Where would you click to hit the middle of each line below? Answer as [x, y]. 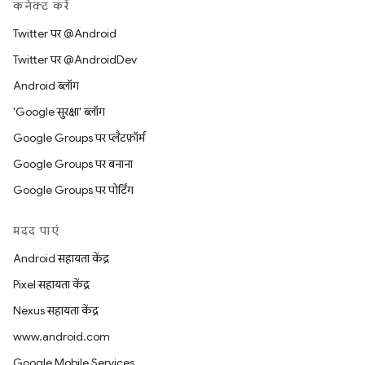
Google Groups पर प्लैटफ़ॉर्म [79, 138]
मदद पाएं [36, 231]
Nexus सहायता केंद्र [56, 310]
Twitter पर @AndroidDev [75, 59]
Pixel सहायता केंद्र [51, 284]
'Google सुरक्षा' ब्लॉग [59, 112]
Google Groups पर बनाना [73, 164]
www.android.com [62, 336]
